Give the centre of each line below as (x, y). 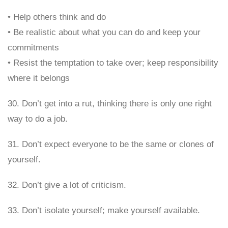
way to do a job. (38, 119)
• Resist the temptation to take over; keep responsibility (113, 63)
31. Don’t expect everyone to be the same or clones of (111, 144)
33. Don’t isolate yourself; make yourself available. (104, 210)
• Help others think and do (57, 17)
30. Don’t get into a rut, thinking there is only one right (110, 104)
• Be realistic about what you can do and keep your (104, 32)
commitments (33, 48)
